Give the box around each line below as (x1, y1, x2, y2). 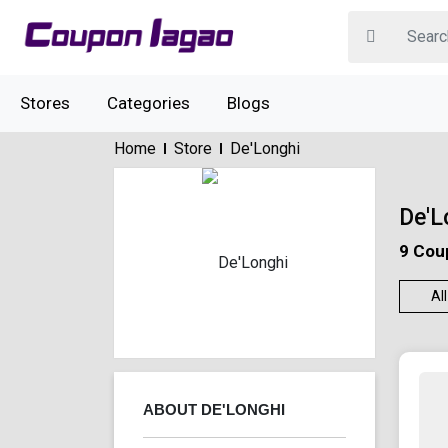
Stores (20, 92, 70, 113)
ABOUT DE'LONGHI (143, 400, 285, 418)
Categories (107, 92, 190, 113)
